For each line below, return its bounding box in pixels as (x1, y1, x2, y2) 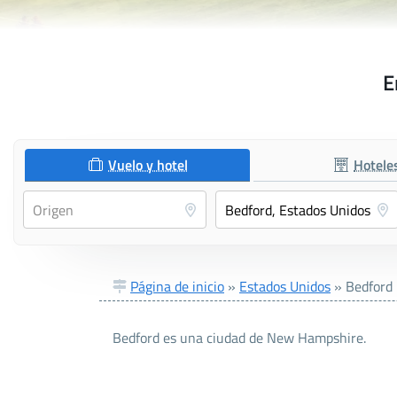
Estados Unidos (239, 276, 331, 298)
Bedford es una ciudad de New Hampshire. (113, 327, 366, 349)
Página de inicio (130, 276, 224, 298)
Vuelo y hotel (108, 154, 189, 176)
